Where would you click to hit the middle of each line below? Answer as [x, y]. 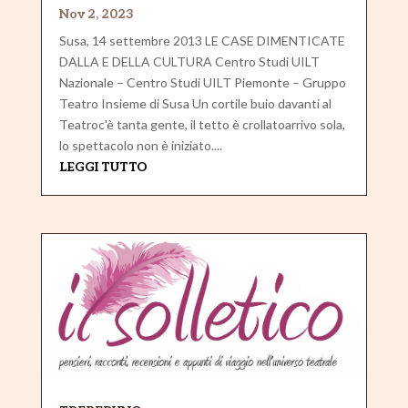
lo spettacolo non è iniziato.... [140, 145]
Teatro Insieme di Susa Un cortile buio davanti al [195, 103]
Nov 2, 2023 [96, 14]
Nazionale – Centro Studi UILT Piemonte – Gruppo [202, 82]
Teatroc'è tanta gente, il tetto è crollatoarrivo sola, [202, 124]
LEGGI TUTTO [103, 167]
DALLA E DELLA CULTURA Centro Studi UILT [189, 61]
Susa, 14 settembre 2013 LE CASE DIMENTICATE [202, 40]
